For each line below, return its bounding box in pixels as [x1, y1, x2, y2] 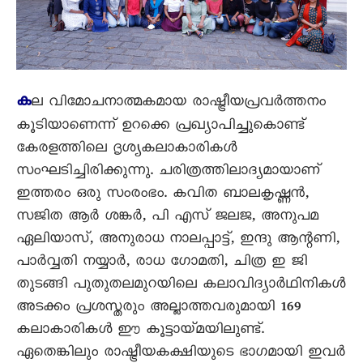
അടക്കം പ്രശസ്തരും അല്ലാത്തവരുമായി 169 [16, 297, 301, 320]
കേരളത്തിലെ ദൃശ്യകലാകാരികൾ [16, 139, 237, 161]
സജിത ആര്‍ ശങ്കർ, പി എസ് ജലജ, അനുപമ [16, 207, 318, 229]
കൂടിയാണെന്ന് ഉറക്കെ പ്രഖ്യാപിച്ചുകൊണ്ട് [16, 116, 305, 139]
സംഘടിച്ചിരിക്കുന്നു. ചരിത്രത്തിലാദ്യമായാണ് [16, 161, 320, 184]
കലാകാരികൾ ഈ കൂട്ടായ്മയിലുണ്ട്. [16, 320, 264, 343]
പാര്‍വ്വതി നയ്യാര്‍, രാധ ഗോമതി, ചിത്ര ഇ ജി [16, 252, 307, 275]
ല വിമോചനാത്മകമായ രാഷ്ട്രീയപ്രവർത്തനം [31, 92, 326, 115]
